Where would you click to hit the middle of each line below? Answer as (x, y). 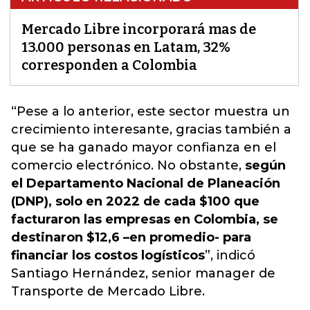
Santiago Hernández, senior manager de (143, 274)
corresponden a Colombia (109, 65)
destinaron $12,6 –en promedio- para (131, 238)
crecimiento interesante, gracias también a (151, 130)
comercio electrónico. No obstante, (128, 166)
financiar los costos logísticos (108, 256)
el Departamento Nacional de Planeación (146, 184)
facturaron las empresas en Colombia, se (145, 220)
